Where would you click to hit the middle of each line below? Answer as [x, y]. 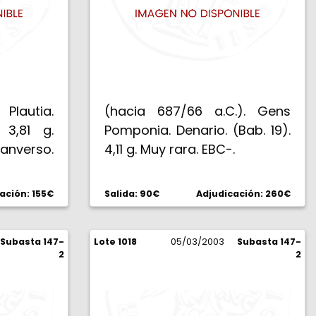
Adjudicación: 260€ [243, 194]
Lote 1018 [115, 242]
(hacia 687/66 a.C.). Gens [197, 111]
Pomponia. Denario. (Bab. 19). [197, 130]
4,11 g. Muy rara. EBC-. [170, 149]
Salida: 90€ [132, 194]
